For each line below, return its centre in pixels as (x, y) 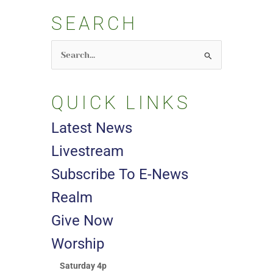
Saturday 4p (83, 266)
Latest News (92, 128)
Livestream (87, 151)
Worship (78, 244)
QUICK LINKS (121, 103)
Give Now (82, 221)
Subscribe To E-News (120, 175)
